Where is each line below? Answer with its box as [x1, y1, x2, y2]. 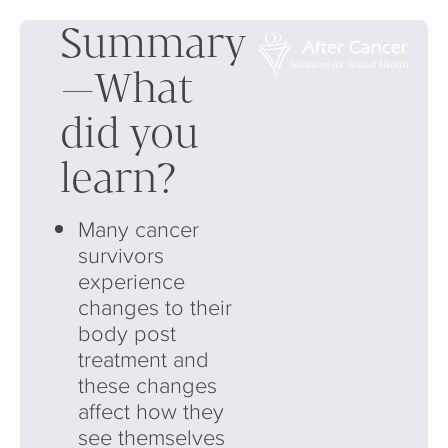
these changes [77, 369, 217, 400]
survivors [77, 239, 164, 270]
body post [77, 317, 176, 348]
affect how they [77, 395, 224, 426]
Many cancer [77, 213, 199, 244]
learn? [60, 154, 176, 200]
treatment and [77, 343, 209, 374]
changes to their [77, 291, 232, 322]
